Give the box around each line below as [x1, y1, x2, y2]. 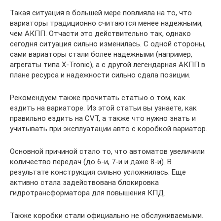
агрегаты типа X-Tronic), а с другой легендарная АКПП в [10, 60, 205, 69]
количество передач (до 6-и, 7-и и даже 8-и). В [10, 157, 172, 166]
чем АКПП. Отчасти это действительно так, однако [10, 29, 191, 38]
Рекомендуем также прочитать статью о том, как [10, 93, 185, 102]
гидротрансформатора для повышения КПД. [10, 188, 165, 197]
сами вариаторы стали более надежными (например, [10, 49, 192, 59]
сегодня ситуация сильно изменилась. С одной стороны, [10, 39, 206, 48]
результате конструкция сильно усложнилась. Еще [10, 167, 186, 177]
